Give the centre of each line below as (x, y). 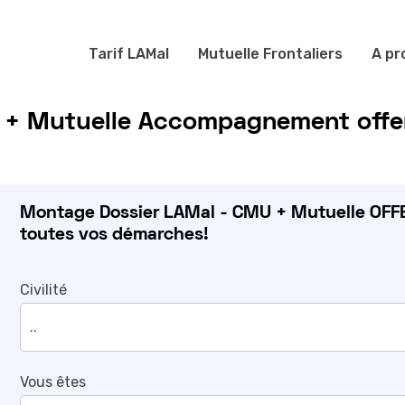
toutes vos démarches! (114, 235)
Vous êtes (52, 381)
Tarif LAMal (129, 53)
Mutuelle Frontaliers (271, 53)
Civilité (43, 289)
